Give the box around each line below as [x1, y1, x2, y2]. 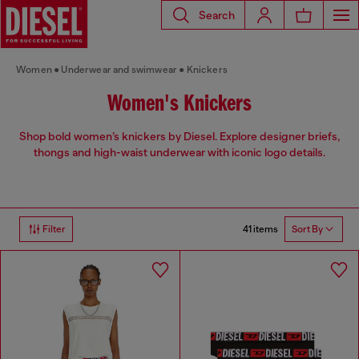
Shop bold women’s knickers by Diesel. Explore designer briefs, [19, 130, 340, 143]
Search [199, 8, 235, 22]
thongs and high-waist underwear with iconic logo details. [34, 146, 325, 159]
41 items [243, 223, 278, 235]
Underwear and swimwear [61, 64, 178, 75]
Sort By [292, 224, 323, 236]
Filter [42, 224, 66, 236]
